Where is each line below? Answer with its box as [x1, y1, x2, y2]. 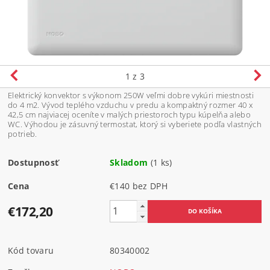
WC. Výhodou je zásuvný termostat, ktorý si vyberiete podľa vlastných [8, 118, 262, 130]
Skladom [110, 156, 148, 168]
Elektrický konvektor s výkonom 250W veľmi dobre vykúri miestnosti [8, 89, 254, 101]
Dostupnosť [8, 156, 59, 168]
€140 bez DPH [132, 180, 168, 192]
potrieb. [8, 128, 37, 139]
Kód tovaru [8, 244, 54, 256]
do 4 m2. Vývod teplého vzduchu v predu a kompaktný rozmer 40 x [8, 99, 253, 110]
